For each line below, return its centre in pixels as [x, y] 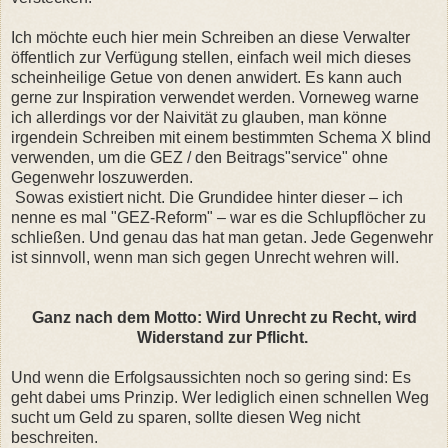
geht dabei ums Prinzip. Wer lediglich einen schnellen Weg [220, 397]
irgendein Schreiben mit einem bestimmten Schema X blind [221, 137]
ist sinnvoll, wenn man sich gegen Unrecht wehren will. [205, 257]
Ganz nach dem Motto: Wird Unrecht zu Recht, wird [224, 317]
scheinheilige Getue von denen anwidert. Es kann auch [206, 77]
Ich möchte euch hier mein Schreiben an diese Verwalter [210, 37]
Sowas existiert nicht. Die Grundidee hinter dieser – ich [207, 197]
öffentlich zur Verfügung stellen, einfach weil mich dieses [211, 57]
